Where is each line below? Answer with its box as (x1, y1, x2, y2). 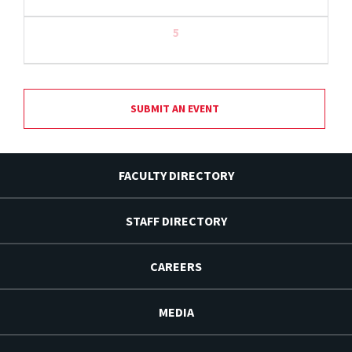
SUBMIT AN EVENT (130, 101, 219, 116)
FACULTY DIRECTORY (118, 167, 234, 184)
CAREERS (150, 258, 202, 275)
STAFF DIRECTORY (125, 213, 227, 229)
